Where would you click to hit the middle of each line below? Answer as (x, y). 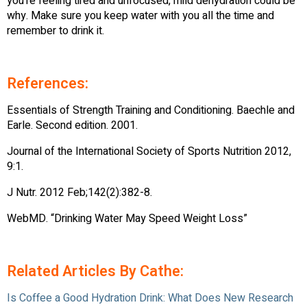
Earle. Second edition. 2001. (72, 126)
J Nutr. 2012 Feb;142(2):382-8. (79, 193)
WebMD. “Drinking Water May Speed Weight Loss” (127, 219)
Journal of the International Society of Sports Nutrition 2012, (149, 152)
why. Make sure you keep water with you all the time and (140, 16)
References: (48, 84)
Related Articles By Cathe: (95, 272)
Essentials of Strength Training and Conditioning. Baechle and (151, 111)
